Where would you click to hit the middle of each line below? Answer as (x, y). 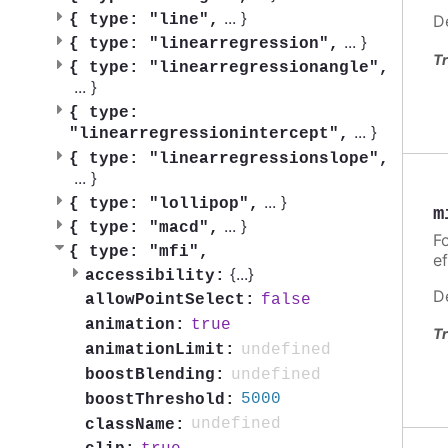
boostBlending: (155, 374)
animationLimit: (160, 350)
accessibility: (155, 276)
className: (135, 424)
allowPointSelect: (170, 300)
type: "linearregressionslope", (239, 158)
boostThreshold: (160, 399)
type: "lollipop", (174, 203)
